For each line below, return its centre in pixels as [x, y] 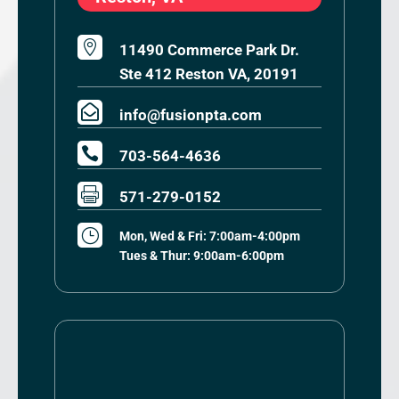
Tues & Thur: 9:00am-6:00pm [201, 255]
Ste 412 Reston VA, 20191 [208, 73]
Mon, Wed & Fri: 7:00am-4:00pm [209, 236]
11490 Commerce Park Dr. [209, 49]
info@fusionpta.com [190, 114]
